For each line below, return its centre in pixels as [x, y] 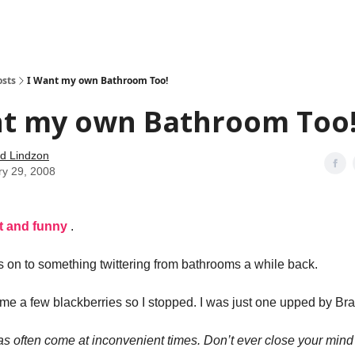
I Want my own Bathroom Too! [97, 80]
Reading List [206, 24]
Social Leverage [76, 24]
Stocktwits [145, 24]
